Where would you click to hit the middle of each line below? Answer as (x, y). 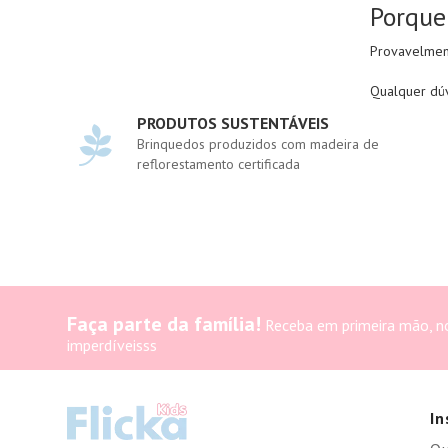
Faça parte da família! (164, 324)
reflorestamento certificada (219, 164)
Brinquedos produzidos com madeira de (258, 144)
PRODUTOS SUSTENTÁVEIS (233, 123)
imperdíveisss (112, 345)
